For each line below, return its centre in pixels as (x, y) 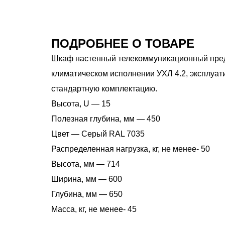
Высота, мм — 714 (86, 164)
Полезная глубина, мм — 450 (106, 119)
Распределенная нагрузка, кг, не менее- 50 (131, 149)
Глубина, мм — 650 (87, 194)
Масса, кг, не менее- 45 (94, 209)
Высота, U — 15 (81, 104)
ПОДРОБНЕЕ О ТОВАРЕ (123, 43)
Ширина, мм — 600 (87, 179)
